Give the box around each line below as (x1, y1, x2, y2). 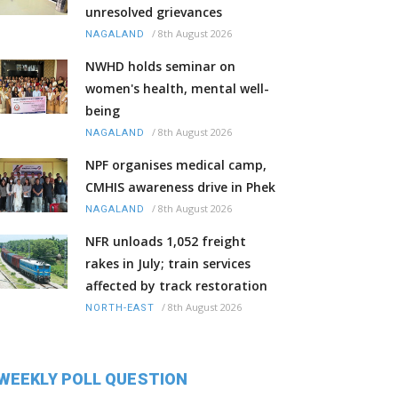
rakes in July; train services (85, 254, 251, 272)
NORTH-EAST (85, 301, 155, 314)
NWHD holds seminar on (85, 57, 235, 75)
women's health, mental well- (85, 79, 269, 97)
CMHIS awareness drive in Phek (85, 178, 275, 195)
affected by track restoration (85, 276, 267, 294)
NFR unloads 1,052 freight (85, 232, 246, 250)
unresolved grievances (85, 3, 222, 20)
